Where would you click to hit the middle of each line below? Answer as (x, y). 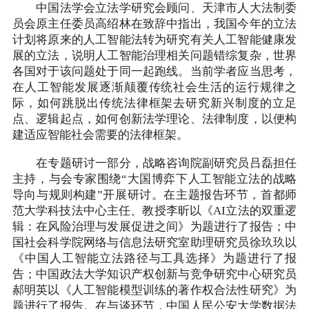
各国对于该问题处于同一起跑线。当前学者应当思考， (154, 71)
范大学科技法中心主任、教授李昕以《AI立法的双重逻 (154, 211)
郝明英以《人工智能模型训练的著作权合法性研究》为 (154, 290)
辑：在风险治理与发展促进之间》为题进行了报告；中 (154, 227)
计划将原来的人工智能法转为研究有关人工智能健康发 (154, 40)
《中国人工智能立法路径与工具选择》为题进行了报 (154, 258)
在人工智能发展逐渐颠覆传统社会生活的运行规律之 (154, 87)
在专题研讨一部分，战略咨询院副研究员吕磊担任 (154, 163)
